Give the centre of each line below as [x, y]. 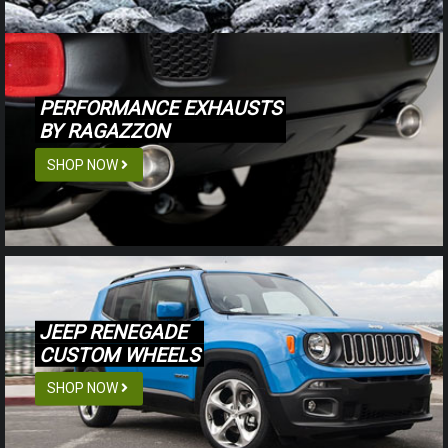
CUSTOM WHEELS [119, 355]
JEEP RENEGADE [113, 332]
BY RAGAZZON [104, 132]
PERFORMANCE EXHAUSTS [160, 109]
